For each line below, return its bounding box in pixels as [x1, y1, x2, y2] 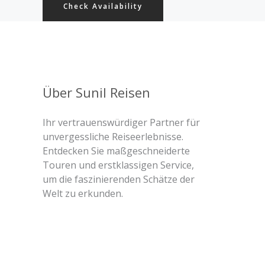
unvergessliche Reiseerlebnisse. [43, 130, 183, 143]
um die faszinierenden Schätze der [43, 173, 195, 186]
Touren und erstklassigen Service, [43, 159, 194, 172]
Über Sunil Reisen [43, 83, 150, 101]
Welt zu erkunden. [43, 187, 123, 200]
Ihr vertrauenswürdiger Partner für [43, 116, 200, 129]
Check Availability [63, 1, 143, 11]
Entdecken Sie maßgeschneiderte [43, 144, 190, 157]
